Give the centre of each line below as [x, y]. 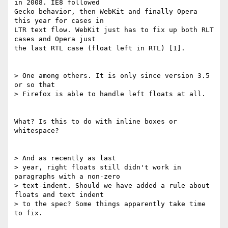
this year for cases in [61, 21]
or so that [37, 85]
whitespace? [37, 131]
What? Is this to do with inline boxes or [96, 122]
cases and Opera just [57, 39]
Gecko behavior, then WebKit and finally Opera [106, 12]
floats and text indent [61, 195]
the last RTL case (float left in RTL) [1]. [100, 48]
